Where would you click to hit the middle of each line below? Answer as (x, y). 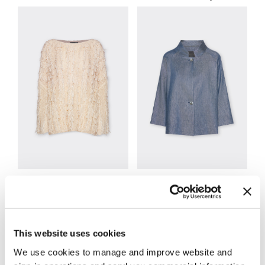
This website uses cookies (70, 233)
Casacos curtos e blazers (192, 180)
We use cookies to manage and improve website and (123, 252)
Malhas (73, 180)
